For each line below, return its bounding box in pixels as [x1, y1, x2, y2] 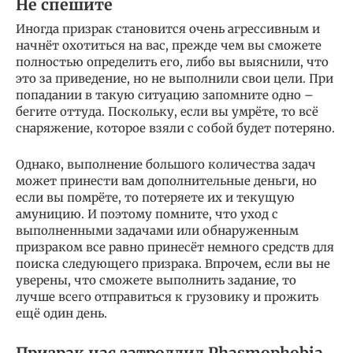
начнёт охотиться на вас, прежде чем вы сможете [16, 38, 321, 54]
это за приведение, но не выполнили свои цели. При [16, 71, 333, 87]
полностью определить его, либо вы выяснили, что [16, 54, 329, 70]
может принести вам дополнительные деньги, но [16, 173, 317, 189]
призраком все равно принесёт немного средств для [16, 240, 334, 255]
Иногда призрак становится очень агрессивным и [16, 21, 320, 37]
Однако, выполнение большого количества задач [16, 157, 316, 173]
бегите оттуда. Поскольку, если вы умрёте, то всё [16, 104, 318, 120]
